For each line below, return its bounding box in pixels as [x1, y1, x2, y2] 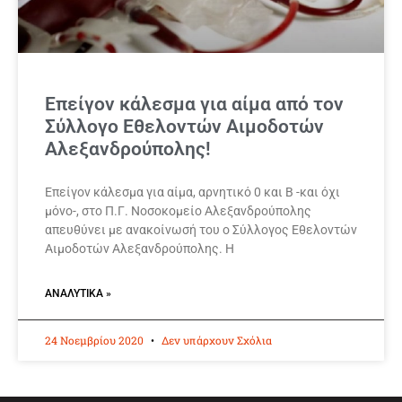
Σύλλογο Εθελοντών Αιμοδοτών [45, 116, 324, 138]
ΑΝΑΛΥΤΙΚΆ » [45, 287, 111, 301]
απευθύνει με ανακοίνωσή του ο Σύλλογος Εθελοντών [45, 223, 357, 238]
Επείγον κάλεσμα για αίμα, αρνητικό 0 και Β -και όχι [45, 185, 340, 200]
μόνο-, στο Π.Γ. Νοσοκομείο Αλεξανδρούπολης [45, 204, 311, 219]
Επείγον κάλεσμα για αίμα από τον [45, 93, 344, 116]
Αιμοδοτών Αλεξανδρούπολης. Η [45, 241, 234, 257]
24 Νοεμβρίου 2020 [45, 333, 146, 348]
